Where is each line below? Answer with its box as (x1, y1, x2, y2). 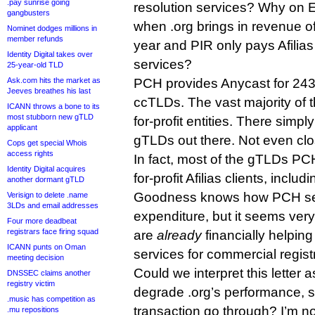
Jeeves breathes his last (7, 86, 91, 95)
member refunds (7, 34, 63, 43)
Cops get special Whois (7, 139, 87, 147)
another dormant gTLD (7, 175, 84, 184)
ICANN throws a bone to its (7, 102, 100, 110)
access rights (7, 149, 53, 157)
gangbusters (7, 8, 50, 17)
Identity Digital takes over (7, 50, 93, 58)
